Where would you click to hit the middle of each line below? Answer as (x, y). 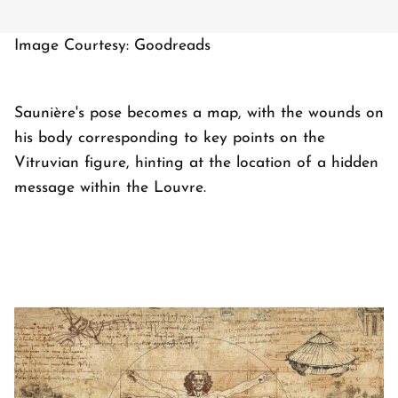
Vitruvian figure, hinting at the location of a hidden (196, 163)
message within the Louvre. (110, 188)
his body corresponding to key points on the (170, 139)
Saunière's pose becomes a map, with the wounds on (199, 114)
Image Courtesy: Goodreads (112, 46)
